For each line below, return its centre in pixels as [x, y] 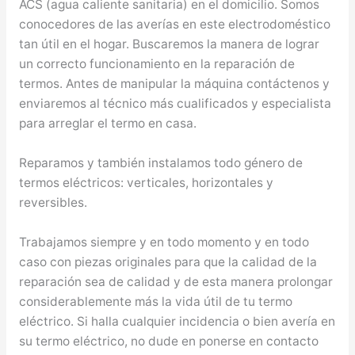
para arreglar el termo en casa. [107, 123]
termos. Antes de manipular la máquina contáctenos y [174, 83]
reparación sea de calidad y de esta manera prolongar [176, 281]
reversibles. [53, 202]
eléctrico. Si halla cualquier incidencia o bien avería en [177, 321]
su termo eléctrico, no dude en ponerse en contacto [168, 341]
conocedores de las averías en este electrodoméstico [174, 24]
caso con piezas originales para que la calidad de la [168, 261]
